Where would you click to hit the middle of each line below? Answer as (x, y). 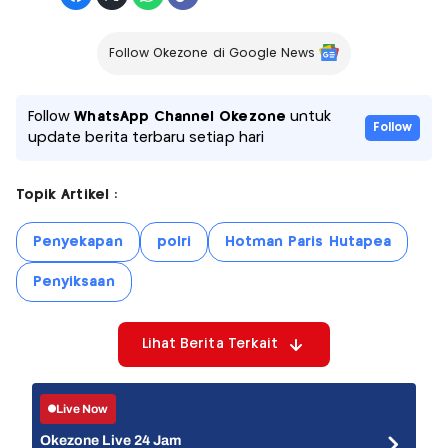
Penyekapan (78, 242)
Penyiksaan (74, 282)
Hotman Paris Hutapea (307, 242)
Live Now (82, 408)
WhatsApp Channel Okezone (180, 117)
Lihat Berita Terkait (210, 344)
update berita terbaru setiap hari (146, 138)
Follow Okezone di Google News (212, 54)
